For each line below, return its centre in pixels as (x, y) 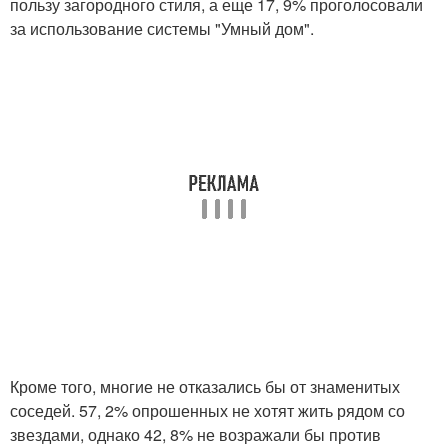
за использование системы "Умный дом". (162, 29)
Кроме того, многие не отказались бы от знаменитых (205, 387)
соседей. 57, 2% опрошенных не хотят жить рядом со (207, 411)
